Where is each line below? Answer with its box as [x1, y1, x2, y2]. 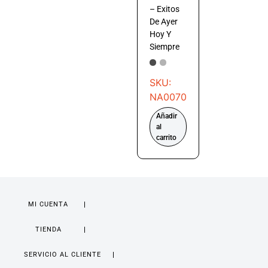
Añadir [156, 111, 177, 120]
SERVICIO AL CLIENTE [24, 250, 101, 258]
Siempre [149, 42, 179, 52]
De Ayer [149, 17, 178, 27]
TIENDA [35, 225, 62, 233]
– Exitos [149, 4, 179, 14]
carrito [156, 133, 176, 142]
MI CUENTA [28, 200, 69, 208]
